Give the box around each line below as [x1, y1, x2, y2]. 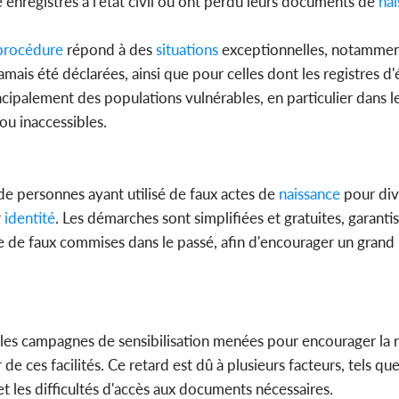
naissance [275, 184, 340, 204]
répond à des [63, 40, 152, 60]
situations [152, 40, 218, 60]
